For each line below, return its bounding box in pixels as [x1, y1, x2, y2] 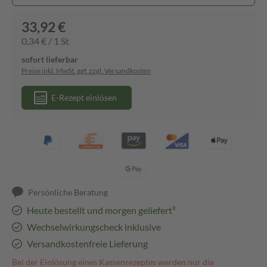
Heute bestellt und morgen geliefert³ [26, 204, 175, 216]
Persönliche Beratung [28, 187, 108, 197]
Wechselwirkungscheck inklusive [26, 221, 161, 232]
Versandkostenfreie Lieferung [26, 238, 148, 249]
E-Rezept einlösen [51, 92, 117, 103]
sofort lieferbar [21, 54, 78, 64]
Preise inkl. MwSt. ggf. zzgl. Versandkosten [21, 66, 151, 75]
